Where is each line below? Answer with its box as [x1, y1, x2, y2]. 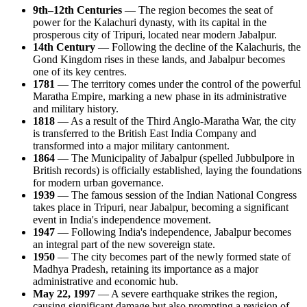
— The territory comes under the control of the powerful [55, 77, 301, 90]
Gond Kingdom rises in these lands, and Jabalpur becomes [33, 53, 285, 65]
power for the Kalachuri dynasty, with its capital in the [33, 16, 267, 28]
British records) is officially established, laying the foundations [33, 164, 302, 176]
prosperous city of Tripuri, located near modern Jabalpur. [33, 28, 277, 40]
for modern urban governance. [33, 176, 164, 188]
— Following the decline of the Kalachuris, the [95, 40, 301, 53]
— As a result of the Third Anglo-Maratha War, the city [55, 114, 296, 127]
